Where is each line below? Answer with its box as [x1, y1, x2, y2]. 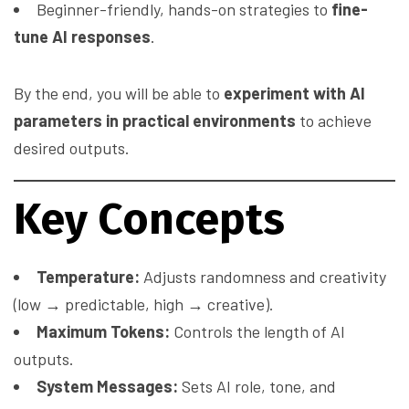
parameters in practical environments [14, 110, 296, 131]
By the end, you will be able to [14, 83, 224, 104]
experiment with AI [224, 83, 365, 104]
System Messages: [37, 376, 178, 397]
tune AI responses [14, 26, 151, 47]
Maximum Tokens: [37, 321, 170, 342]
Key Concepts [14, 193, 285, 246]
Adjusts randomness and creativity [140, 267, 386, 288]
